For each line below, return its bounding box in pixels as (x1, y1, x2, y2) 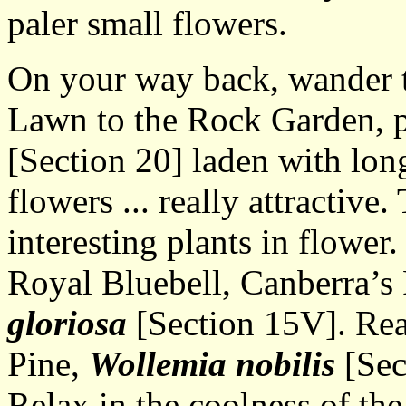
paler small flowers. (7, 4, 287, 43)
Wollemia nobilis (89, 344, 335, 383)
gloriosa (7, 304, 127, 343)
